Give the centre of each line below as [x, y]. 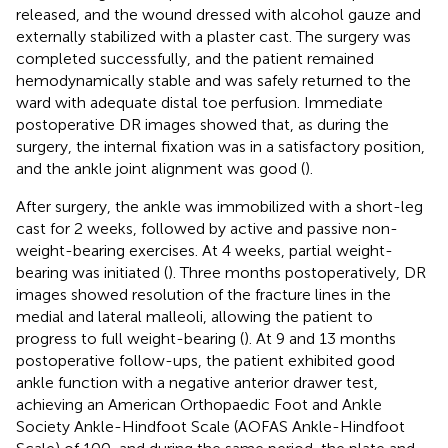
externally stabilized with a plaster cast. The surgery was [213, 36]
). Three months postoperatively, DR [297, 272]
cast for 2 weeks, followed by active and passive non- [207, 228]
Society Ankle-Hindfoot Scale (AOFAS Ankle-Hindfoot [210, 426]
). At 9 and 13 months [320, 338]
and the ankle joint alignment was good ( [160, 168]
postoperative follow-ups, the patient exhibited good [205, 360]
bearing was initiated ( [92, 272]
